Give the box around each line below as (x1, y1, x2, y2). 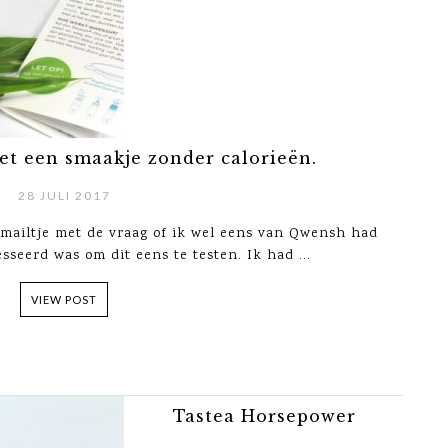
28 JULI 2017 (17, 188, 111, 203)
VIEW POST (31, 293, 97, 306)
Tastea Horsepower (172, 406, 356, 426)
